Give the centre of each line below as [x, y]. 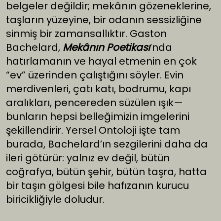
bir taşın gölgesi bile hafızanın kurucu [97, 186]
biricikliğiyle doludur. [55, 200]
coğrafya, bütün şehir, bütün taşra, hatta [106, 172]
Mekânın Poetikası [106, 48]
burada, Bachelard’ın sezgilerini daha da [107, 144]
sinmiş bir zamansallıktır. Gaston [86, 34]
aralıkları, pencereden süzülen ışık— [94, 103]
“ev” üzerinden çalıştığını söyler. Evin [95, 75]
